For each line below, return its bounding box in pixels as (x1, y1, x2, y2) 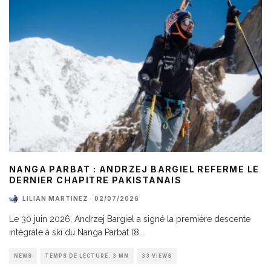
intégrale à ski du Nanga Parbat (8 (9, 227, 139, 237)
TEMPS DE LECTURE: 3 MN (45, 252, 129, 259)
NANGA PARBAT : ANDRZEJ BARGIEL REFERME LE (9, 163, 260, 174)
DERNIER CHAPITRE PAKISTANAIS (9, 174, 182, 185)
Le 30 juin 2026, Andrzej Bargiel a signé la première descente (9, 214, 250, 224)
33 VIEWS (142, 252, 172, 259)
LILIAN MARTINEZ (22, 195, 88, 203)
